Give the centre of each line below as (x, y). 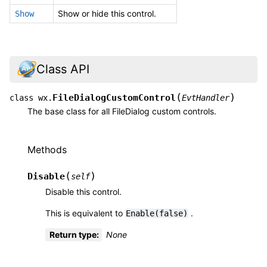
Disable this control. (83, 192)
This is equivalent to (85, 213)
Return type (73, 235)
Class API (63, 69)
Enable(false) (157, 214)
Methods (47, 149)
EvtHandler (206, 97)
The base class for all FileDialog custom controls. (122, 111)
